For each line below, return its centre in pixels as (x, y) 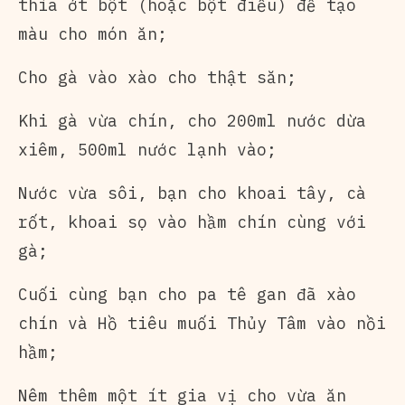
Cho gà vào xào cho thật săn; (157, 77)
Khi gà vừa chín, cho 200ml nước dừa (192, 120)
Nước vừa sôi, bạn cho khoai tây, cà (192, 193)
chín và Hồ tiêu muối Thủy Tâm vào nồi (202, 323)
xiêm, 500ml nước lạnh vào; (147, 149)
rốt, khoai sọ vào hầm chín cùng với (192, 221)
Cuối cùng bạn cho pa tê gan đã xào (187, 294)
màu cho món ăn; (93, 33)
